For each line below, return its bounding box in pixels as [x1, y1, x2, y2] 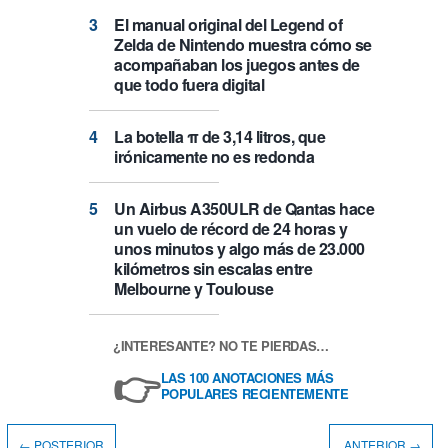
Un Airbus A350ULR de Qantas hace [114, 197, 374, 221]
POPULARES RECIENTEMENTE [160, 384, 349, 404]
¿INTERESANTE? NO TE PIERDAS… [113, 335, 329, 355]
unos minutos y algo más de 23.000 [114, 237, 365, 261]
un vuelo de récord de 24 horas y [114, 217, 347, 241]
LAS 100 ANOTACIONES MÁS [160, 368, 334, 388]
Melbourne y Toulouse [114, 277, 273, 301]
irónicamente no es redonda [114, 145, 314, 169]
